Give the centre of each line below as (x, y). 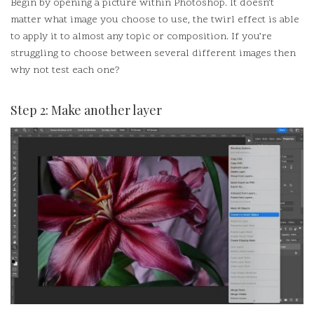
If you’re (252, 37)
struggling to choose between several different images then (153, 54)
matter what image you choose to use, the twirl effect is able (155, 20)
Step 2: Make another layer (86, 110)
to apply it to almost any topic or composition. (120, 37)
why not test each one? (65, 70)
